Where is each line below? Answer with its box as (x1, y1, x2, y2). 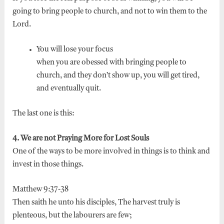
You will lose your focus (36, 45, 113, 53)
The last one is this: (12, 109, 74, 117)
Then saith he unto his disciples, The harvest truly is (12, 198, 180, 206)
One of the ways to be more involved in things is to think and (12, 147, 210, 155)
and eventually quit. (36, 84, 101, 92)
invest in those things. (12, 160, 83, 168)
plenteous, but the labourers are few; (12, 211, 133, 219)
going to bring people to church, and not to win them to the (12, 7, 207, 15)
